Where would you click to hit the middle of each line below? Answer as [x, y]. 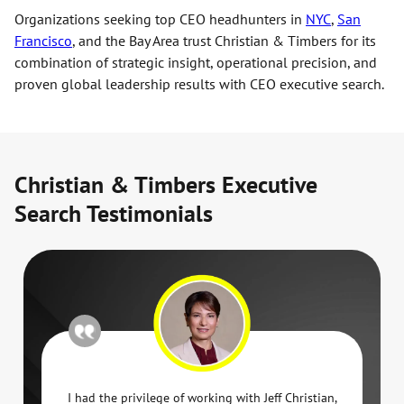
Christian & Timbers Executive [166, 185]
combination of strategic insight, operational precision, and [196, 63]
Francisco [43, 41]
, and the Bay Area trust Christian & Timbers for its [224, 41]
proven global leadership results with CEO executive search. [199, 84]
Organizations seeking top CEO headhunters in [160, 19]
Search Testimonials [114, 214]
